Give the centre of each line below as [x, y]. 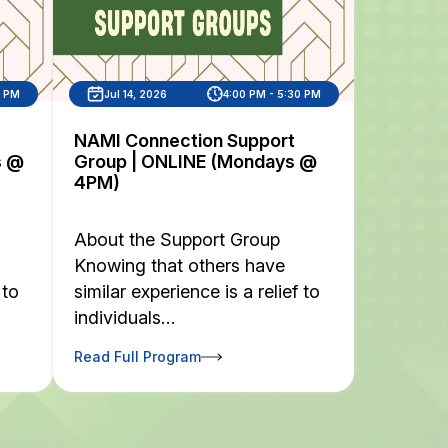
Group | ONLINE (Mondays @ [196, 161]
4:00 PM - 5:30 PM [271, 93]
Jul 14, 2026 [135, 93]
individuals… [125, 317]
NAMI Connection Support [185, 140]
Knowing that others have [180, 265]
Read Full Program [138, 356]
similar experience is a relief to [197, 291]
